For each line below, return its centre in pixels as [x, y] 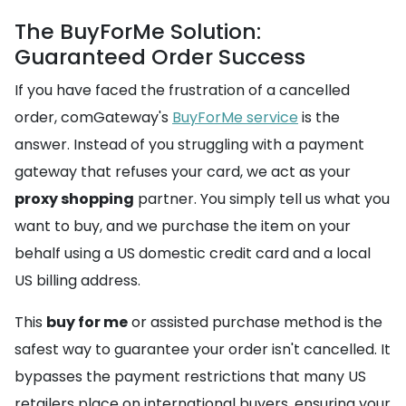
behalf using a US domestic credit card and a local [193, 253]
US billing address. [77, 280]
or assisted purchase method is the [255, 322]
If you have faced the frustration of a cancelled [182, 90]
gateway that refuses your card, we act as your [183, 172]
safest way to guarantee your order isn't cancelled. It [203, 349]
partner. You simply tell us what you [262, 199]
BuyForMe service [235, 117]
